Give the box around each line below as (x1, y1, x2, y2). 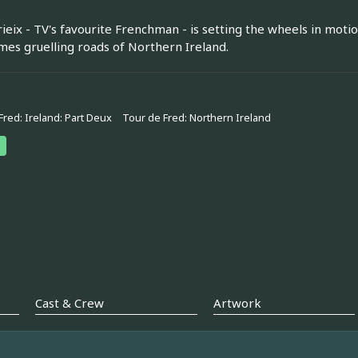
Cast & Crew (34, 295, 104, 312)
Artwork (213, 295, 261, 312)
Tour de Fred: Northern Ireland (121, 110, 271, 125)
